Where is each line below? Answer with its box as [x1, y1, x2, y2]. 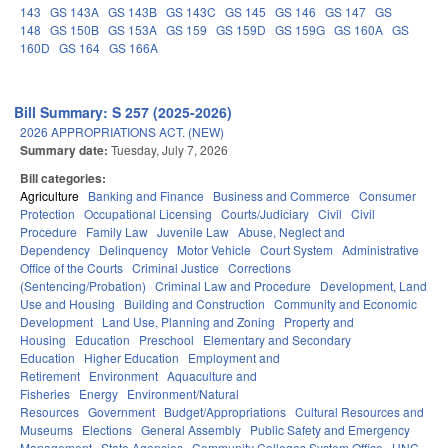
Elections [82, 421, 132, 439]
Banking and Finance [88, 187, 204, 205]
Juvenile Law [157, 223, 229, 241]
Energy [79, 385, 118, 403]
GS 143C [166, 3, 216, 21]
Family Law [86, 223, 148, 241]
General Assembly [141, 421, 241, 439]
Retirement [20, 367, 80, 385]
